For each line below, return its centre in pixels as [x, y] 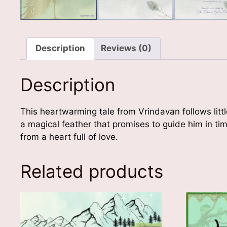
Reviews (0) [126, 48]
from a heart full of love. [69, 137]
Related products [92, 171]
